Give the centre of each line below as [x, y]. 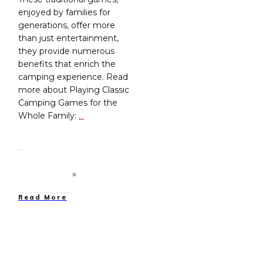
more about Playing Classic [74, 90]
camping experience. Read [73, 77]
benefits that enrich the [67, 64]
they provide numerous [66, 51]
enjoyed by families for [64, 13]
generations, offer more [67, 26]
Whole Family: [48, 116]
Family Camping [94, 249]
